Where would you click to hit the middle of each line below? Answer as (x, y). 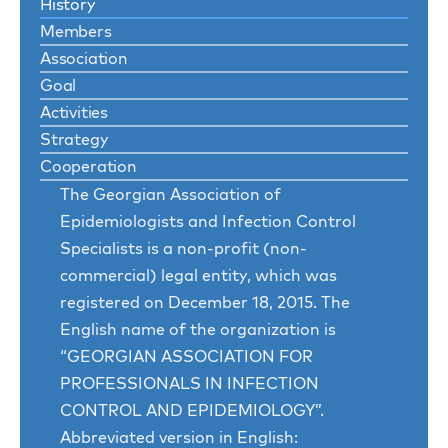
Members (76, 31)
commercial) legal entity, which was (198, 275)
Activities (74, 112)
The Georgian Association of (170, 194)
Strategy (74, 139)
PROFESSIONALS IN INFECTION (189, 383)
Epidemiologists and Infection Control (208, 221)
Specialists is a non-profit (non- (183, 248)
